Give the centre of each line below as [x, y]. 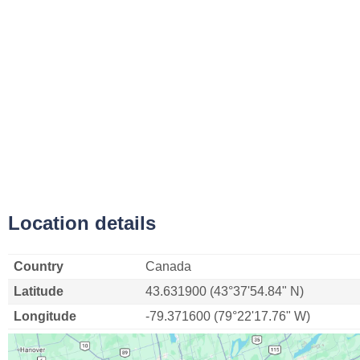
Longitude [45, 316]
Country [39, 266]
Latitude [39, 291]
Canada [168, 266]
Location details [82, 223]
